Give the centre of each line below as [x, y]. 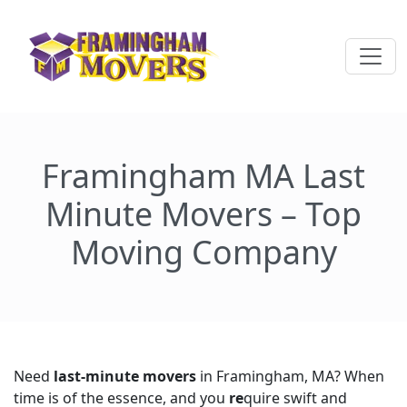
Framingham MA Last [203, 175]
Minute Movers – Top [203, 213]
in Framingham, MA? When [290, 376]
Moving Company [203, 252]
